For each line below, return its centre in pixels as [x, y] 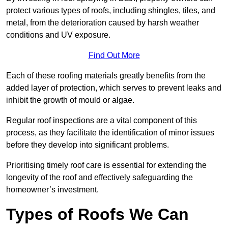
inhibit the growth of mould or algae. [70, 100]
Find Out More [114, 55]
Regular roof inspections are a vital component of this [102, 121]
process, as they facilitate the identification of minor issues [110, 133]
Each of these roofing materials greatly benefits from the [106, 76]
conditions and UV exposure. [58, 35]
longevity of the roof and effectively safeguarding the [99, 178]
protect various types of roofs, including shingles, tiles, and [111, 11]
